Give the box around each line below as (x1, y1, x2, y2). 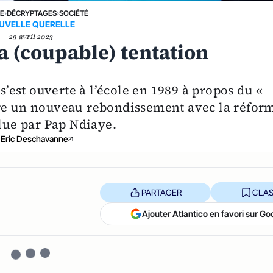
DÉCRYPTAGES (6, 9, 57, 18)
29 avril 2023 (9, 32, 53, 42)
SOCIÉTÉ (58, 9, 88, 18)
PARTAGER (141, 186, 182, 197)
